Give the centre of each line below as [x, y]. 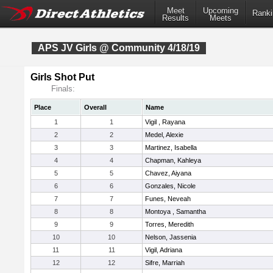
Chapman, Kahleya [173, 160]
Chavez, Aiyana [168, 173]
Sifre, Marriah [165, 263]
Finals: [63, 89]
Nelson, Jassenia [171, 237]
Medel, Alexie [164, 135]
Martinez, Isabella [171, 147]
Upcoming [221, 11]
